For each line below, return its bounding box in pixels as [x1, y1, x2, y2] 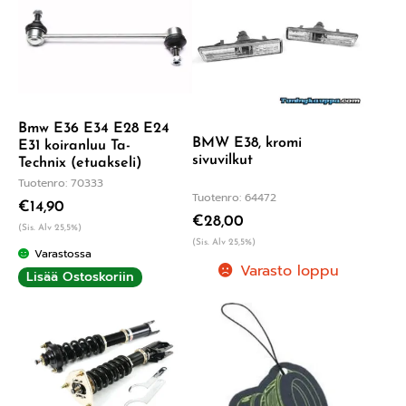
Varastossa [34, 245, 92, 262]
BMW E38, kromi [191, 135, 302, 150]
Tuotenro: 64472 [191, 188, 276, 206]
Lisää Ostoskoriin [26, 266, 134, 286]
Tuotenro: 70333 [18, 174, 103, 191]
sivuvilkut [191, 152, 253, 168]
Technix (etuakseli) [18, 155, 142, 170]
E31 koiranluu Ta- [18, 138, 130, 153]
